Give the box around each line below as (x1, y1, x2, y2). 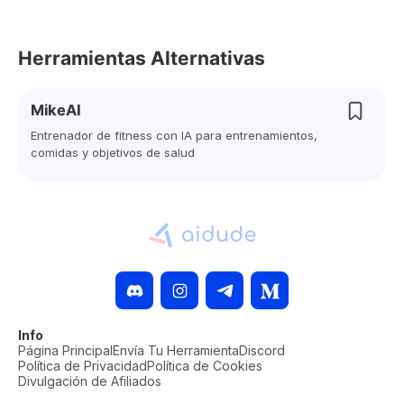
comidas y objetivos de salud (31, 145, 195, 160)
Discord (239, 343, 285, 358)
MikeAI (31, 101, 81, 119)
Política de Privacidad (18, 358, 147, 373)
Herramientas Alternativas (18, 47, 265, 69)
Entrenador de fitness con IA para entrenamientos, (31, 128, 317, 142)
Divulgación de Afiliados (18, 373, 161, 389)
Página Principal (18, 343, 113, 358)
